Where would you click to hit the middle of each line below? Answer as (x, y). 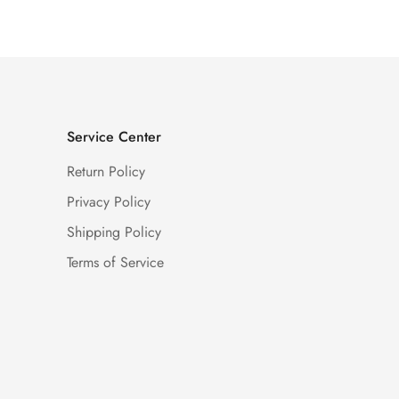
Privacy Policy (108, 202)
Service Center (114, 137)
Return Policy (106, 172)
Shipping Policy (114, 232)
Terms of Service (115, 263)
